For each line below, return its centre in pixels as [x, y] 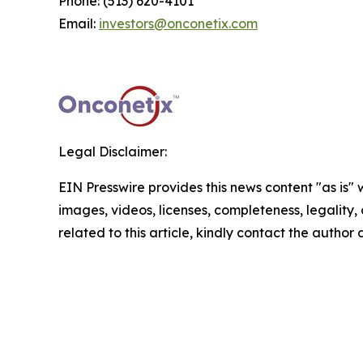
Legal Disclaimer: [113, 151]
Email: [79, 23]
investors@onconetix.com [178, 23]
